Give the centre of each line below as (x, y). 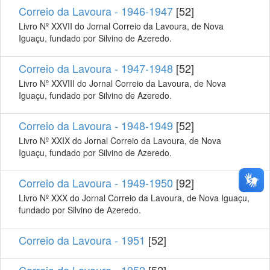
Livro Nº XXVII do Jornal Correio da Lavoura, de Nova (121, 26)
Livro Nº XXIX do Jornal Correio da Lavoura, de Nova (120, 140)
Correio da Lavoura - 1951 (82, 240)
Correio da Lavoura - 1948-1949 (96, 125)
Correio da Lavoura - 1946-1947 (96, 11)
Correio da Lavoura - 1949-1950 (96, 182)
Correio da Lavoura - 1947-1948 (96, 68)
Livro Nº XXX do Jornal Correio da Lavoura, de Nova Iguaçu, (134, 197)
